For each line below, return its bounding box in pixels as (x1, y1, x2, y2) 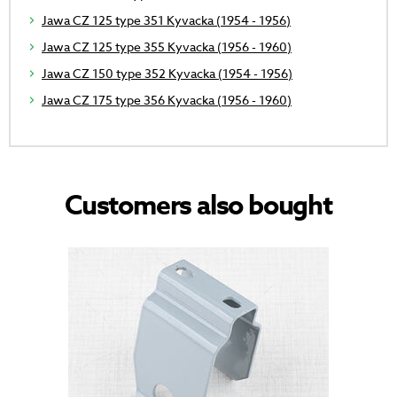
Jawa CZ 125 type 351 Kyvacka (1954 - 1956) (42, 12, 291, 29)
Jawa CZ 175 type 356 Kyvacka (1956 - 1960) (42, 91, 292, 109)
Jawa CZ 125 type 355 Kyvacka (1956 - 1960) (42, 38, 292, 56)
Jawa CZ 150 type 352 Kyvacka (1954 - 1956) (42, 65, 292, 82)
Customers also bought (65, 187, 332, 226)
